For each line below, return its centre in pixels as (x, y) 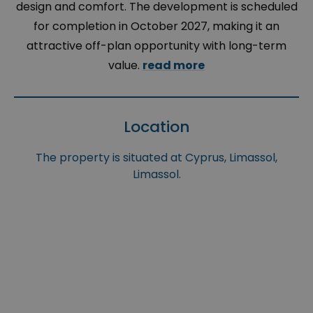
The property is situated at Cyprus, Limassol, (156, 158)
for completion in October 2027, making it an (156, 27)
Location (156, 127)
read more (174, 66)
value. (125, 66)
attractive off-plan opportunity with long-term (156, 46)
